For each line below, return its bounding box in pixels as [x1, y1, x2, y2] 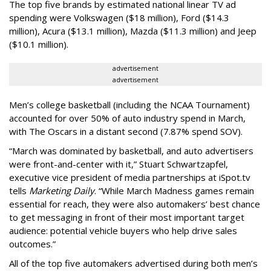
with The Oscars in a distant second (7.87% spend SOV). [9, 125, 243, 138]
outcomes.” [9, 238, 56, 250]
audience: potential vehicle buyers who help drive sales [9, 224, 237, 237]
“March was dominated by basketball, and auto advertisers [9, 145, 253, 157]
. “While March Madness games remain [94, 184, 254, 197]
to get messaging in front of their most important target [9, 211, 244, 224]
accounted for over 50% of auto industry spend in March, [9, 112, 246, 125]
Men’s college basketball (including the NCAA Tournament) [9, 99, 250, 111]
